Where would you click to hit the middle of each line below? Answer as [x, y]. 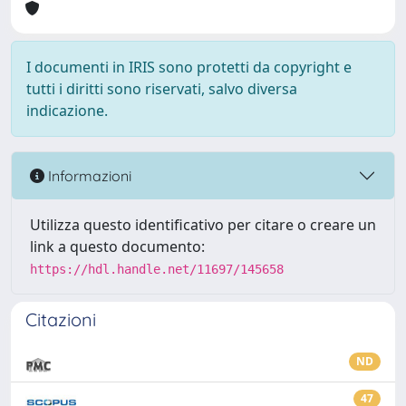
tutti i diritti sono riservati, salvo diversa [162, 89]
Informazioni [88, 175]
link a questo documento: [117, 246]
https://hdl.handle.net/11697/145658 [157, 269]
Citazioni [61, 319]
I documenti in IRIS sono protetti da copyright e [189, 67]
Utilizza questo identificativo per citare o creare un [203, 225]
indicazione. [67, 111]
